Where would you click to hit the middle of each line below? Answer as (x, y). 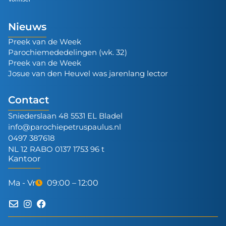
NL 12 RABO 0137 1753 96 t (56, 149)
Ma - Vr (22, 183)
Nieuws (27, 26)
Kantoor (24, 158)
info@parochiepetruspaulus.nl (65, 127)
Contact (29, 100)
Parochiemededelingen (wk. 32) (68, 52)
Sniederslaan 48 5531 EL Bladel (65, 116)
